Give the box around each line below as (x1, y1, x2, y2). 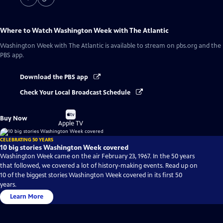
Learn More (10, 192, 43, 201)
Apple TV (58, 119, 84, 127)
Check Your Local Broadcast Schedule (20, 88, 132, 97)
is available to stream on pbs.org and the (104, 42, 221, 50)
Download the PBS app (20, 73, 90, 82)
